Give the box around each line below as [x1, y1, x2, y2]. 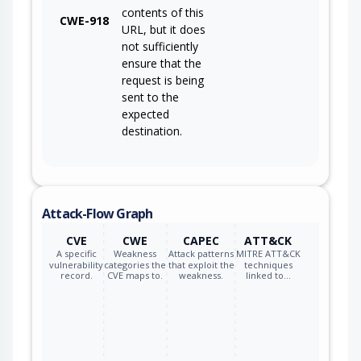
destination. [122, 123, 182, 139]
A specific [56, 247, 97, 260]
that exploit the [168, 258, 234, 271]
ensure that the [122, 56, 201, 72]
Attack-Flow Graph [42, 205, 153, 223]
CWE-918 [60, 13, 109, 29]
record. [60, 268, 93, 281]
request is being [122, 73, 204, 89]
